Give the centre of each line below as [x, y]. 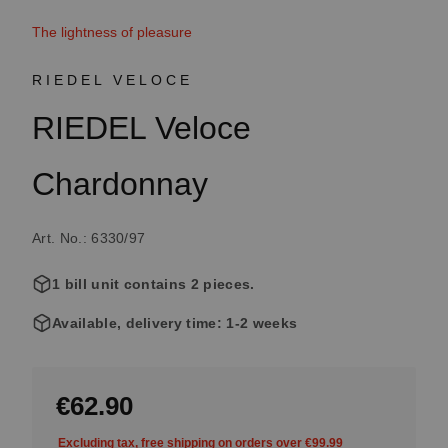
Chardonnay [120, 184]
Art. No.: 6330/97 [89, 238]
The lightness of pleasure [112, 32]
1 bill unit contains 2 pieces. [153, 284]
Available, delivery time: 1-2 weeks [175, 323]
